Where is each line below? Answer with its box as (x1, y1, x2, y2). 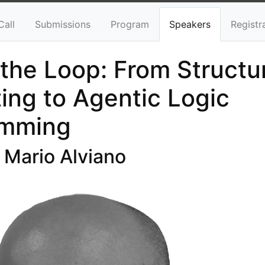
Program (111, 18, 149, 30)
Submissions (35, 18, 91, 30)
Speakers (169, 18, 211, 30)
